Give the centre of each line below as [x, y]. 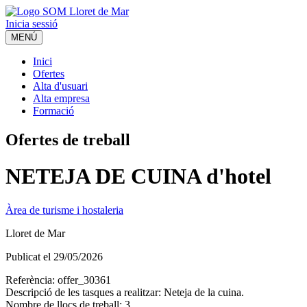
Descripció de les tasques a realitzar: [85, 292]
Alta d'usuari [60, 86]
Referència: [32, 280]
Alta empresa [61, 98]
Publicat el [29, 256]
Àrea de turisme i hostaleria [64, 210]
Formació [53, 111]
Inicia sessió [32, 24]
